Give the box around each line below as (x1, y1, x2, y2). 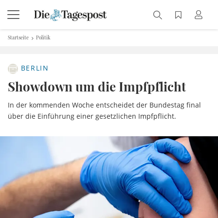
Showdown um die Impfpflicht (8, 78, 186, 95)
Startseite (8, 34, 29, 41)
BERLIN (18, 63, 49, 73)
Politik (36, 34, 51, 41)
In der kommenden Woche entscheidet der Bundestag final (8, 100, 201, 109)
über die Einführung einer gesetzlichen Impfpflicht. (8, 111, 176, 121)
